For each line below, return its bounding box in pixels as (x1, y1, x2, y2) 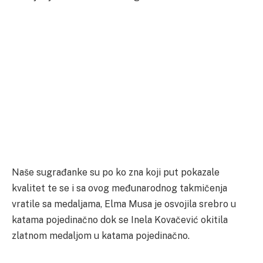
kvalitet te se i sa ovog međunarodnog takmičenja (12, 183, 227, 194)
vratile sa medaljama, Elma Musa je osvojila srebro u (12, 198, 236, 210)
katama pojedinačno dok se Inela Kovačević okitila (12, 214, 228, 226)
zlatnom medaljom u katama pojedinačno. (12, 230, 190, 242)
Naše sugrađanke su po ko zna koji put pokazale (12, 167, 220, 178)
